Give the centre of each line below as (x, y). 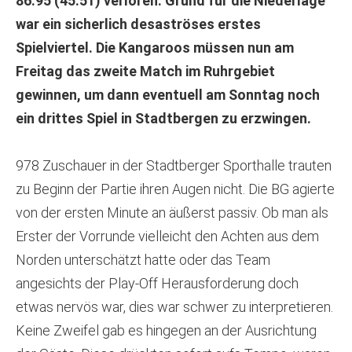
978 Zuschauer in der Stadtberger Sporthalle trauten (174, 166)
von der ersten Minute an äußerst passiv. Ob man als (172, 213)
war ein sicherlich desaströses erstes (138, 24)
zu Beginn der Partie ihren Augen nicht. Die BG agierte (175, 189)
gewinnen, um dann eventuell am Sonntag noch (168, 95)
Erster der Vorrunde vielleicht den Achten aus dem (167, 236)
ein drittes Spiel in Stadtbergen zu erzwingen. (163, 119)
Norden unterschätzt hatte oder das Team (143, 260)
